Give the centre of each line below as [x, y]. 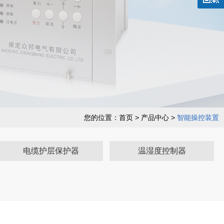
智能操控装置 [198, 118]
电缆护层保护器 [51, 151]
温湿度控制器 [162, 151]
